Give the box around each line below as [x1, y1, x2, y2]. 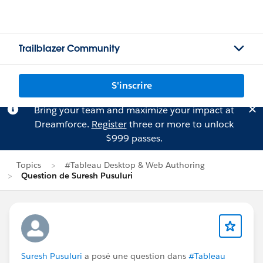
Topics [16, 160, 41, 170]
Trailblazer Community [19, 42, 120, 55]
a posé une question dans [82, 251, 188, 261]
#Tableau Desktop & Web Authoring [65, 160, 205, 170]
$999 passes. [105, 132, 163, 144]
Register [91, 118, 127, 130]
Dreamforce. [34, 118, 92, 130]
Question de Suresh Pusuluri [21, 170, 133, 181]
